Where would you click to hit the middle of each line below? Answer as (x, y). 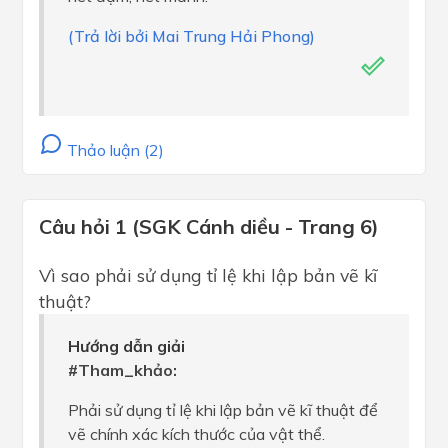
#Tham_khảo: (122, 370)
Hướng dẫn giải (126, 346)
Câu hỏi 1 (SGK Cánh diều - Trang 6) (209, 227)
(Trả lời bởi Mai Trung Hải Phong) (191, 36)
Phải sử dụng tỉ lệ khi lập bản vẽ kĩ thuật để (223, 410)
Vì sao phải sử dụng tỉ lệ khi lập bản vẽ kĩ (208, 275)
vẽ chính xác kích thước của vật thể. (196, 434)
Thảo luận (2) (113, 150)
